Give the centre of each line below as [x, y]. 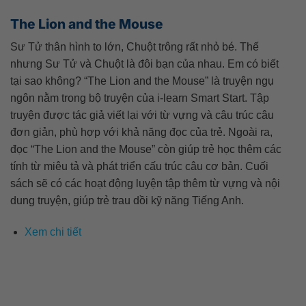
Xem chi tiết [53, 232]
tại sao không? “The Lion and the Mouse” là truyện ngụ [142, 81]
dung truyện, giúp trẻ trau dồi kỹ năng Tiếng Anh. [127, 201]
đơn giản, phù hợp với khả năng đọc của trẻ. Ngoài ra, [141, 133]
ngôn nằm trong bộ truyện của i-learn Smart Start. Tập [140, 98]
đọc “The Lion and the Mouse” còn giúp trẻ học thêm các [146, 150]
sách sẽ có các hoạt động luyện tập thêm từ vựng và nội [145, 184]
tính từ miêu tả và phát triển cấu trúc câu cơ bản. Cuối [139, 167]
